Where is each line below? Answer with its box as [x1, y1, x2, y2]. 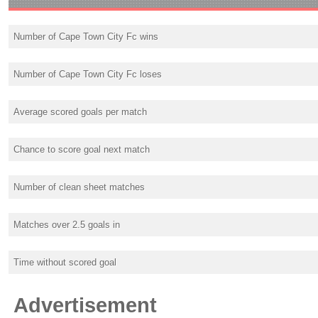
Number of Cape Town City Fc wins [13, 31, 158, 42]
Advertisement [13, 293, 157, 317]
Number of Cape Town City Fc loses [13, 69, 162, 79]
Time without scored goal [13, 257, 116, 268]
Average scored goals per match [13, 106, 147, 117]
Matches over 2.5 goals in [13, 219, 120, 230]
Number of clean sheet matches [13, 182, 145, 192]
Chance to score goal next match [13, 144, 150, 155]
